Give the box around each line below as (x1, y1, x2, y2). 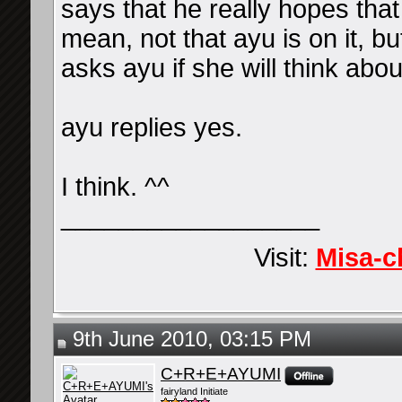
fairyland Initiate (161, 386, 228, 398)
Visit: (253, 243, 316, 273)
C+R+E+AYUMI (161, 364, 281, 383)
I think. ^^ (61, 172, 170, 201)
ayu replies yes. (61, 113, 242, 142)
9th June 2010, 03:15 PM (66, 328, 311, 351)
